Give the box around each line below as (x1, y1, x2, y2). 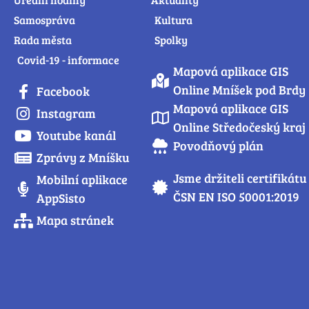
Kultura (154, 12, 192, 28)
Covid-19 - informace (17, 52, 119, 68)
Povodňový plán (173, 137, 264, 154)
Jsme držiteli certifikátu (173, 170, 308, 187)
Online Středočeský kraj (173, 119, 306, 136)
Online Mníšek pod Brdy (173, 81, 306, 99)
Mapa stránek (36, 212, 114, 229)
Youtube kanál (36, 127, 116, 144)
